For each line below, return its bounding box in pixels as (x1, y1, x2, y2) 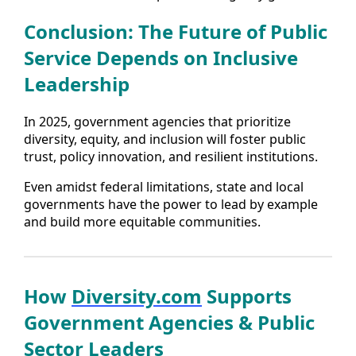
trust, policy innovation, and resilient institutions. (24, 147, 318, 165)
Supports (202, 282, 292, 309)
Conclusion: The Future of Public (24, 18, 327, 45)
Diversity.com (72, 282, 202, 309)
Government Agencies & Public (24, 308, 315, 335)
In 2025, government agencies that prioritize (24, 112, 291, 130)
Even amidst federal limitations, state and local (24, 177, 304, 195)
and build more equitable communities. (24, 212, 261, 230)
